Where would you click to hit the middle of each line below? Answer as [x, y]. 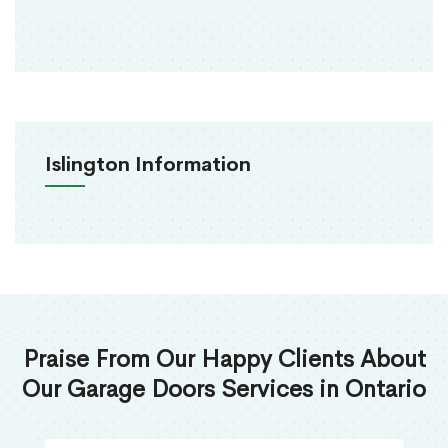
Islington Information [148, 165]
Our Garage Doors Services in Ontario [224, 389]
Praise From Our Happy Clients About [224, 359]
